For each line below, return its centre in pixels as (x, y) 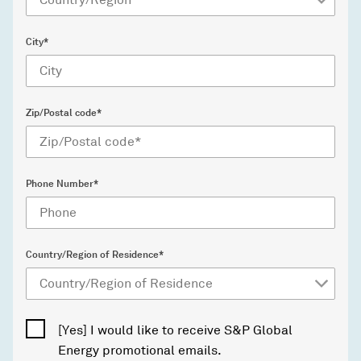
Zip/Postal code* (64, 112)
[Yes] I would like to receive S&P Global (175, 330)
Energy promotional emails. (140, 350)
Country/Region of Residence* (95, 254)
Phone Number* (62, 183)
